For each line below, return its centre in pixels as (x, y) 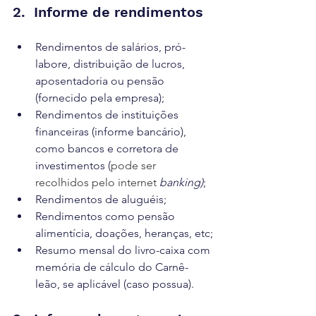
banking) (181, 182)
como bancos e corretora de (108, 148)
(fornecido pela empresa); (100, 98)
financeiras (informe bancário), (112, 132)
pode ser (135, 165)
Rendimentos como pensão (107, 216)
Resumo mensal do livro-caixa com (124, 250)
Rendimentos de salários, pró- (110, 47)
